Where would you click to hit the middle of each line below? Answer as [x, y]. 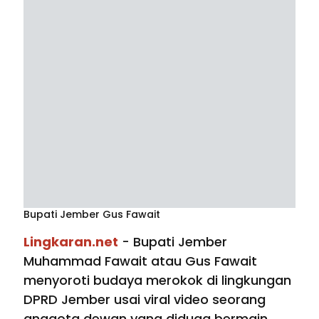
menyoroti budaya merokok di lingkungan [157, 281]
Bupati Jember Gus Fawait [92, 215]
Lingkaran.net [71, 242]
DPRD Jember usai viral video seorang [145, 300]
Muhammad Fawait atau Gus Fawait [140, 261]
